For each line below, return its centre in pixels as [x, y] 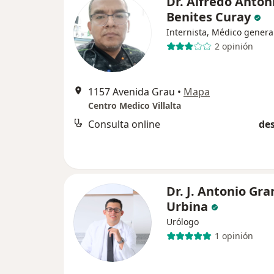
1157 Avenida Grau [131, 91]
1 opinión [234, 236]
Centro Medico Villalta [135, 105]
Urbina [187, 206]
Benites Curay [209, 17]
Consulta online [124, 124]
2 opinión [234, 46]
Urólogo [183, 221]
